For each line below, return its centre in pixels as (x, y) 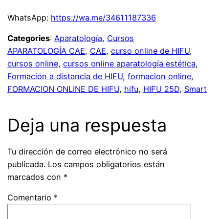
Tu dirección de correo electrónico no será (88, 152)
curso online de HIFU (151, 51)
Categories (29, 38)
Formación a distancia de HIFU (65, 76)
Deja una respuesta (87, 125)
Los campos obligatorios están (107, 164)
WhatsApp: (29, 17)
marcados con (36, 177)
